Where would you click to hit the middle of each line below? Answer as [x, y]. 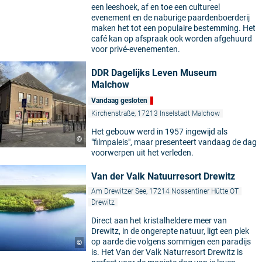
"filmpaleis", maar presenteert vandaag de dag [174, 142]
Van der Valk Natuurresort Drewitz [163, 177]
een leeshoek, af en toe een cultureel [156, 7]
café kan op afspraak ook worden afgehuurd [172, 39]
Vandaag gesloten [119, 101]
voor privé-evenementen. [136, 49]
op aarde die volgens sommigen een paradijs [171, 242]
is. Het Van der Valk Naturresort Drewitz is [167, 252]
